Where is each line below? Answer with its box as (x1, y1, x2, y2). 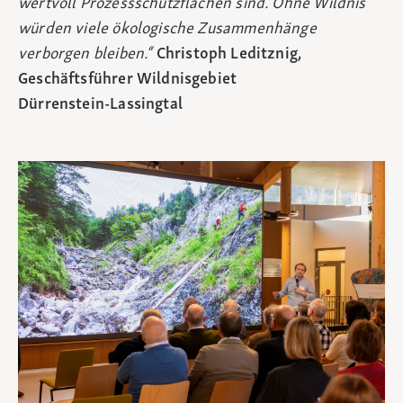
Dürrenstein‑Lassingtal (18, 96, 183, 114)
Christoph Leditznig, (156, 46, 302, 64)
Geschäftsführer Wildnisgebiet (18, 71, 237, 89)
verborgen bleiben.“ (18, 46, 157, 64)
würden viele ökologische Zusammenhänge (18, 21, 317, 39)
